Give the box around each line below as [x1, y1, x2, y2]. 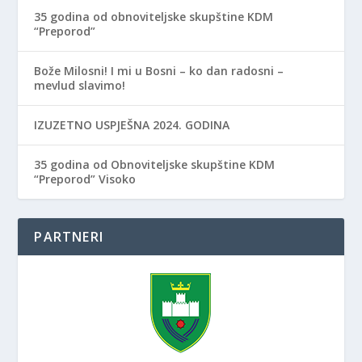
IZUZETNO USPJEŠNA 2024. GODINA [34, 117, 230, 133]
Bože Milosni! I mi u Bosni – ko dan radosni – [34, 63, 284, 79]
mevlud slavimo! [34, 78, 126, 94]
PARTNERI [34, 228, 104, 246]
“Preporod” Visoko [34, 171, 137, 187]
